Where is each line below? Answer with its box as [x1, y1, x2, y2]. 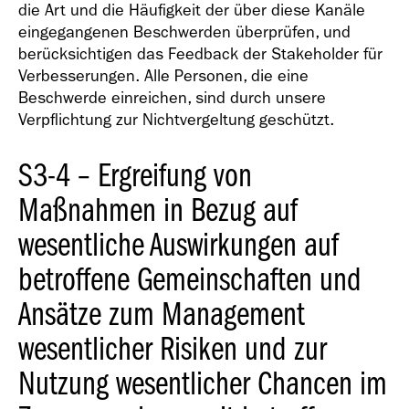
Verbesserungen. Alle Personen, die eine [18, 67, 309, 86]
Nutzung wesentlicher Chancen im [18, 364, 387, 404]
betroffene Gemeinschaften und [18, 260, 362, 299]
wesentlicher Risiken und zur [18, 330, 327, 369]
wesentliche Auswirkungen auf [18, 225, 339, 265]
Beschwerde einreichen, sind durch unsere [18, 89, 326, 108]
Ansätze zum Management [18, 295, 305, 334]
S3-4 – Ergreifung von [18, 156, 252, 195]
